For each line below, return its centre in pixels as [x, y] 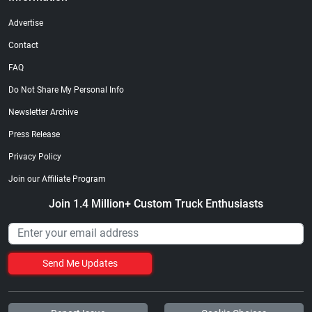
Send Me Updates [80, 264]
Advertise [26, 23]
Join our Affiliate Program [57, 179]
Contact [23, 45]
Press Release [34, 134]
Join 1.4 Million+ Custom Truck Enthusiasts [156, 203]
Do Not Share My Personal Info [66, 89]
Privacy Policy [35, 156]
